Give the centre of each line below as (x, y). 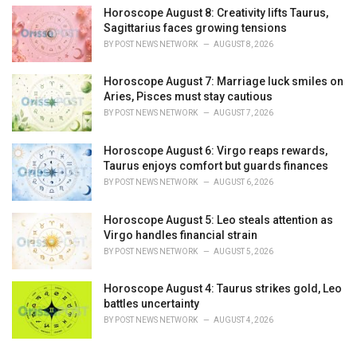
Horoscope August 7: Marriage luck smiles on (224, 82)
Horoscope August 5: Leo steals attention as (218, 220)
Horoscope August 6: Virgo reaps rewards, (216, 151)
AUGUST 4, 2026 (243, 320)
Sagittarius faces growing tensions (195, 27)
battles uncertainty (151, 304)
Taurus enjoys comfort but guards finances (216, 166)
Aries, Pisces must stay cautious (188, 97)
